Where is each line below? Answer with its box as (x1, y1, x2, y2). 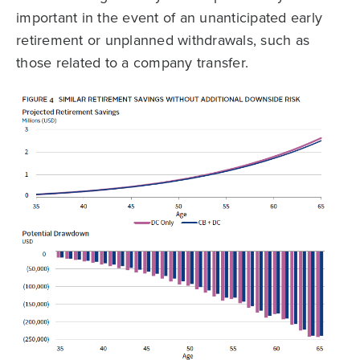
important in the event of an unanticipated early (16, 7, 322, 28)
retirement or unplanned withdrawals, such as (16, 30, 309, 51)
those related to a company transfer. (16, 52, 248, 73)
